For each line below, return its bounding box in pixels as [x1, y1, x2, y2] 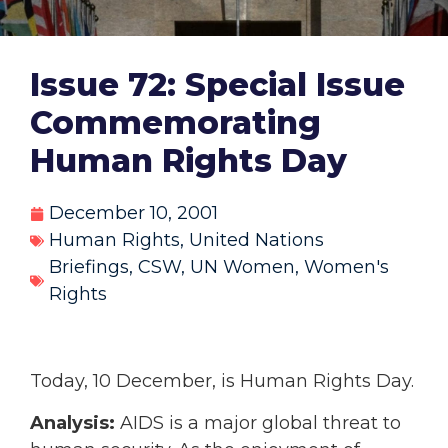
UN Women [190, 256, 295, 279]
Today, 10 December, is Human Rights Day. [30, 370, 414, 393]
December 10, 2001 [49, 202, 218, 225]
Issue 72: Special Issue [30, 65, 405, 105]
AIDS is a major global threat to [115, 411, 401, 434]
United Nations [189, 229, 324, 252]
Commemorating [30, 103, 321, 143]
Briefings [49, 256, 129, 279]
